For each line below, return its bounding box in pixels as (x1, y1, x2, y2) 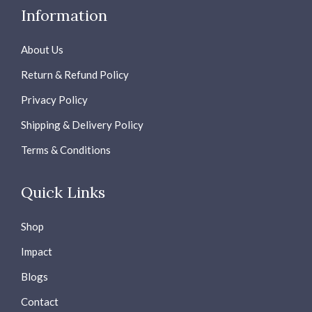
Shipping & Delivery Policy (21, 118, 143, 131)
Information (21, 5, 107, 25)
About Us (21, 42, 63, 56)
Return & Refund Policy (21, 68, 129, 81)
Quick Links (21, 182, 105, 202)
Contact (21, 295, 58, 308)
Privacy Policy (21, 93, 88, 106)
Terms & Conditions (21, 143, 111, 156)
